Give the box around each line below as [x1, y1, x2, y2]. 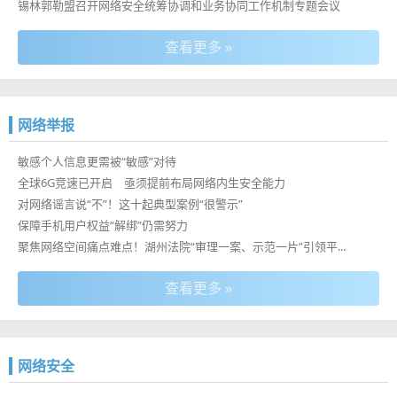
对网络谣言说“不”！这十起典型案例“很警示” [18, 196, 243, 213]
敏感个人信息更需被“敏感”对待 [18, 153, 176, 170]
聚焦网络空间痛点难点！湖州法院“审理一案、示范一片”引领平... [18, 238, 346, 255]
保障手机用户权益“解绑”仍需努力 [18, 217, 188, 234]
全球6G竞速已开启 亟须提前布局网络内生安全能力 [18, 175, 285, 191]
